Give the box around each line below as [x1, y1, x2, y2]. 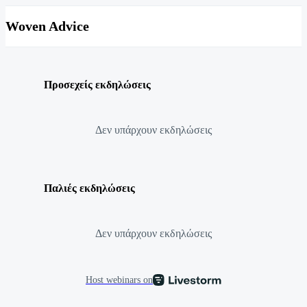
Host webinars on [86, 273, 153, 285]
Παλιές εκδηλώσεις [44, 182, 135, 194]
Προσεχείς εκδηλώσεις [44, 79, 151, 91]
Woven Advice [5, 19, 89, 34]
